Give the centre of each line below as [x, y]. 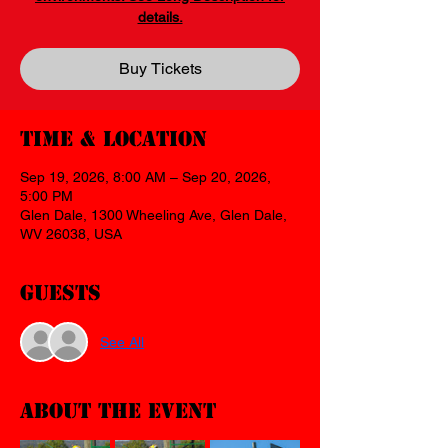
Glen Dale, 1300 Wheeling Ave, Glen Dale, [153, 215]
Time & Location [113, 139]
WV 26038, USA [71, 234]
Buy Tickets [160, 68]
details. [160, 17]
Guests [60, 293]
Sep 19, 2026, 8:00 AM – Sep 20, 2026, [145, 177]
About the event [118, 411]
